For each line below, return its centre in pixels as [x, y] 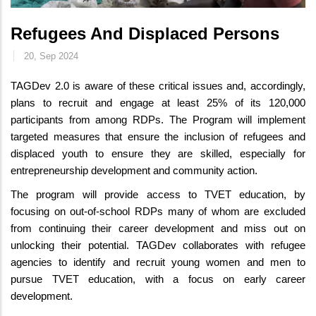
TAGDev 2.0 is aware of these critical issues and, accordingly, [158, 86]
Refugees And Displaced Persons [145, 34]
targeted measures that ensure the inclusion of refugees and [158, 137]
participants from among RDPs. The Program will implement [158, 120]
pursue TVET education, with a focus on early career [158, 279]
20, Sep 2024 [50, 56]
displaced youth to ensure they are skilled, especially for [158, 154]
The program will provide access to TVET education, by [158, 195]
